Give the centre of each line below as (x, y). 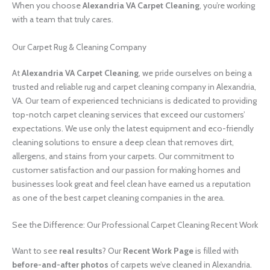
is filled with (216, 250)
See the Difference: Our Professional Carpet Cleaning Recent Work (135, 224)
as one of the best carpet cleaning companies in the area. (118, 197)
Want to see (36, 250)
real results (81, 250)
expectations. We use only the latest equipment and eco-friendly (133, 128)
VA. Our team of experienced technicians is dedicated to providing (134, 100)
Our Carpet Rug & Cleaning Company (79, 47)
